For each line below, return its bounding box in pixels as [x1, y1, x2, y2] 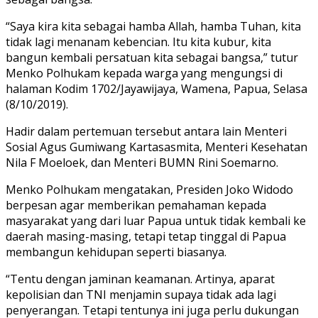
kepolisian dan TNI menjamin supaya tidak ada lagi [6, 286, 276, 302]
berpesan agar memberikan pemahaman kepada [6, 197, 266, 213]
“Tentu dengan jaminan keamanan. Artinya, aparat [6, 270, 275, 287]
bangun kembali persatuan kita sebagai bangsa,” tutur [6, 49, 298, 65]
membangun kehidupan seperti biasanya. [6, 243, 226, 260]
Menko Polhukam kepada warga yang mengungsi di [6, 65, 283, 81]
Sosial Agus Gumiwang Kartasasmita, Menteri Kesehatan [6, 138, 307, 155]
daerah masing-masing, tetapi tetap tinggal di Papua [6, 228, 286, 244]
